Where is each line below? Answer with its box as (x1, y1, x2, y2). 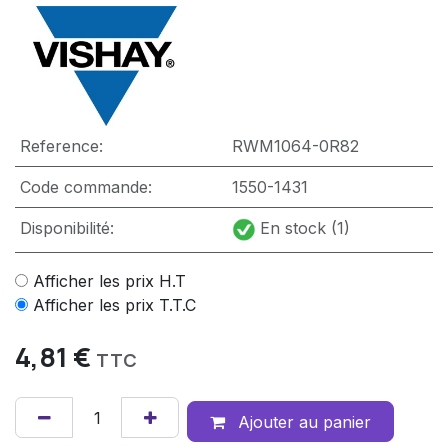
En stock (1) (259, 218, 350, 239)
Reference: (19, 136, 103, 157)
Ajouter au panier (232, 411, 371, 432)
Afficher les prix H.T (33, 271, 186, 292)
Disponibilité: (19, 218, 114, 239)
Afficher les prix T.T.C (33, 295, 196, 316)
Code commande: (19, 177, 152, 198)
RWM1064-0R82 (231, 136, 359, 157)
